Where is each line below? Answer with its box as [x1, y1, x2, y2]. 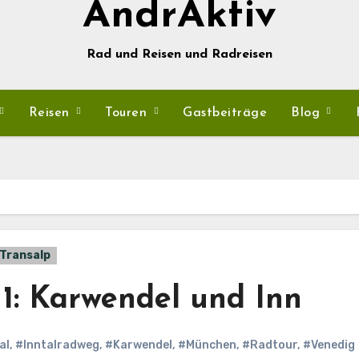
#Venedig [303, 338, 355, 352]
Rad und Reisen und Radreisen [87, 48, 272, 61]
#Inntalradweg [15, 338, 99, 352]
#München [178, 338, 236, 352]
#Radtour [242, 338, 297, 352]
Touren [105, 107, 151, 119]
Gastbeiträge [183, 107, 268, 119]
